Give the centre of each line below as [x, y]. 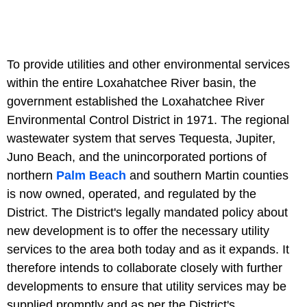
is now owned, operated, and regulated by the [132, 194]
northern [32, 175]
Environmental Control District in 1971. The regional [148, 120]
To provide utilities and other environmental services [148, 64]
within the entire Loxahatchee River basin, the [132, 83]
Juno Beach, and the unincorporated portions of [137, 157]
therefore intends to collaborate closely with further [145, 268]
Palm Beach [91, 175]
